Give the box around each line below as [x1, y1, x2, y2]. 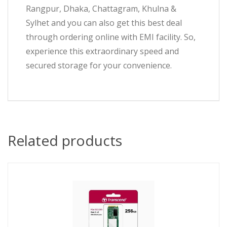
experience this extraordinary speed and [26, 46, 179, 57]
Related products [8, 131, 122, 150]
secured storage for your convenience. [26, 60, 172, 71]
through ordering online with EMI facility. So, [26, 31, 196, 43]
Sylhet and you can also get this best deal [26, 17, 182, 28]
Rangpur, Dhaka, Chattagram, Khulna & [26, 3, 176, 14]
